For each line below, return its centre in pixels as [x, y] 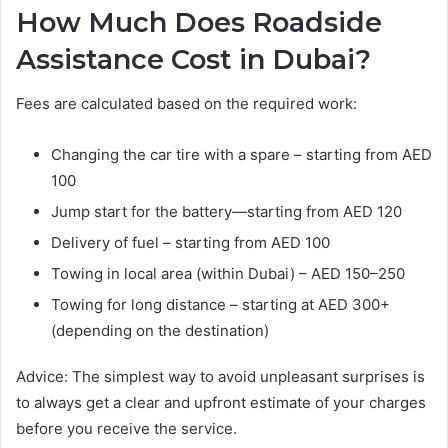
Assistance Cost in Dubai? [193, 59]
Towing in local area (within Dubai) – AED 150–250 [228, 273]
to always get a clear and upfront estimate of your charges [221, 402]
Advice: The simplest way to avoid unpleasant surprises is [220, 376]
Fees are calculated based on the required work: [186, 103]
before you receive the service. [126, 428]
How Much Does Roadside [199, 22]
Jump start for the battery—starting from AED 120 [226, 211]
